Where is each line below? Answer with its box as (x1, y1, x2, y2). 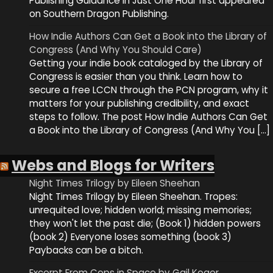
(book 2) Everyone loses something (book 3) (29, 230, 232, 243)
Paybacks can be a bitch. (29, 243, 143, 257)
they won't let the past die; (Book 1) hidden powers (29, 216, 261, 230)
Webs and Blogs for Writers (12, 155, 214, 175)
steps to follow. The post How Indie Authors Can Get (29, 110, 268, 124)
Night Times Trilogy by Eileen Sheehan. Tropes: (29, 190, 238, 203)
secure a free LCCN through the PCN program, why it (29, 83, 268, 97)
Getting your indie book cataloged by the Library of (29, 57, 263, 70)
